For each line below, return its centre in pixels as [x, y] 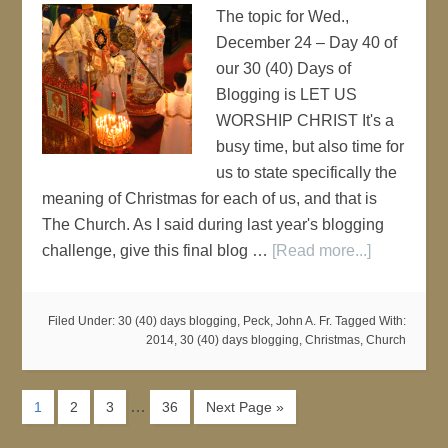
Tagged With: [370, 321]
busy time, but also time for [310, 146]
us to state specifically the [307, 172]
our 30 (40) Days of [284, 68]
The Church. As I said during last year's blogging [213, 224]
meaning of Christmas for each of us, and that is [210, 198]
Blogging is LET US [287, 94]
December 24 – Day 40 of [307, 42]
